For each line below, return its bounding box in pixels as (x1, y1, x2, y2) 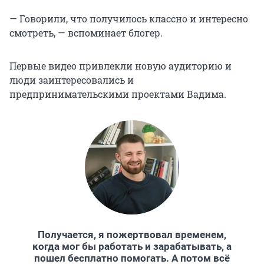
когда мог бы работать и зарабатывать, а (32, 240, 232, 252)
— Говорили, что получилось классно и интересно (9, 12, 248, 25)
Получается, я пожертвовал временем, (38, 228, 226, 240)
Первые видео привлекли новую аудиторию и (9, 59, 232, 72)
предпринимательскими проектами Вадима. (9, 87, 226, 100)
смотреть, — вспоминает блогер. (9, 26, 163, 39)
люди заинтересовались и (9, 73, 134, 86)
